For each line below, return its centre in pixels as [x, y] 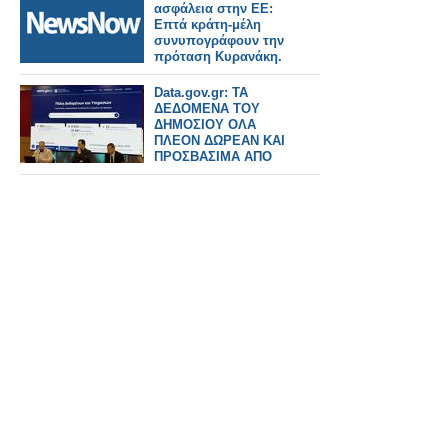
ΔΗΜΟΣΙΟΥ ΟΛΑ [205, 124]
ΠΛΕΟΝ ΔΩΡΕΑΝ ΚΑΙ [219, 140]
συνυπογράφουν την [219, 40]
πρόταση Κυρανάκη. [218, 56]
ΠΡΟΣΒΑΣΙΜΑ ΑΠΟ [213, 156]
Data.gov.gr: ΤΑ [201, 92]
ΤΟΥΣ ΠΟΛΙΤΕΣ [202, 172]
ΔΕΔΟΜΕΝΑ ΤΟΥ [207, 108]
